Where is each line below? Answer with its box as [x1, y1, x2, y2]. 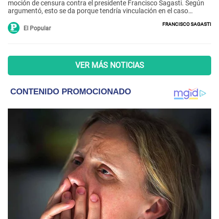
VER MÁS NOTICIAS [75, 60, 144, 70]
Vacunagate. [8, 14, 47, 22]
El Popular [23, 24, 51, 32]
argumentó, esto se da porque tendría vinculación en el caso [8, 6, 188, 15]
